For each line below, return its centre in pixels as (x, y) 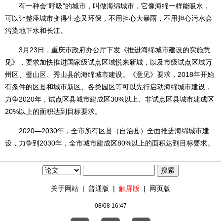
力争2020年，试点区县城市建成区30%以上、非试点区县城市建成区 (110, 99)
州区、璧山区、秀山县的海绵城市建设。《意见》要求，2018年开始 (110, 74)
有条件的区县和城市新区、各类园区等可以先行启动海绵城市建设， (109, 87)
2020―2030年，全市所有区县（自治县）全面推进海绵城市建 (107, 131)
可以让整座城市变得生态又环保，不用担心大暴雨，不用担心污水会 (109, 18)
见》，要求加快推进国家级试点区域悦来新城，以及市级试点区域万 (109, 62)
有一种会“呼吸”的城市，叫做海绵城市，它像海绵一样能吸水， (108, 6)
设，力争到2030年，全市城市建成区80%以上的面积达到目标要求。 (110, 143)
